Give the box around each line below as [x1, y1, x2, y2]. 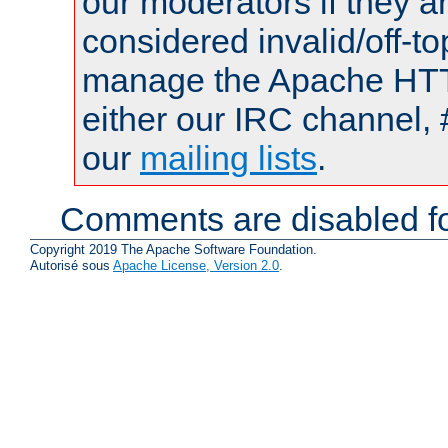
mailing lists [140, 138, 317, 177]
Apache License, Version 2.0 [113, 258, 279, 274]
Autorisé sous [30, 258, 113, 274]
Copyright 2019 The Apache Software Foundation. [30, 242, 317, 258]
